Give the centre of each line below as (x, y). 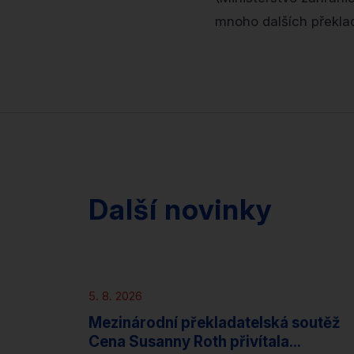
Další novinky (181, 209)
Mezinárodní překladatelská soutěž (215, 323)
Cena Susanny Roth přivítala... (195, 342)
